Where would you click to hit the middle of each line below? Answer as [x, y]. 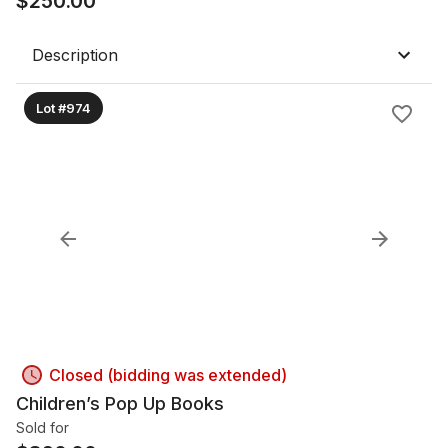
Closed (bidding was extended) [168, 375]
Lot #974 [63, 107]
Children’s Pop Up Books [120, 403]
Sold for [42, 427]
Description [75, 55]
